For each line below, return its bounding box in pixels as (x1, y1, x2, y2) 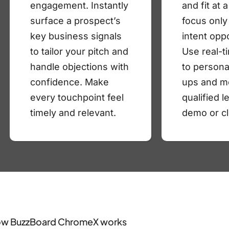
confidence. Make (30, 77, 109, 88)
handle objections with (30, 61, 129, 73)
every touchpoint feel (30, 92, 124, 103)
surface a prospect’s (30, 15, 121, 27)
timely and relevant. (30, 107, 117, 119)
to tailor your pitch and (30, 46, 129, 57)
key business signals (30, 31, 122, 42)
